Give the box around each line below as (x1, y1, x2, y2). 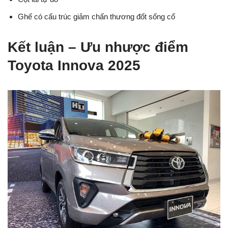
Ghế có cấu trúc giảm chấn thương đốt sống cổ (18, 12, 175, 21)
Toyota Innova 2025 (8, 57, 140, 73)
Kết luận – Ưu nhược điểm (8, 39, 188, 55)
